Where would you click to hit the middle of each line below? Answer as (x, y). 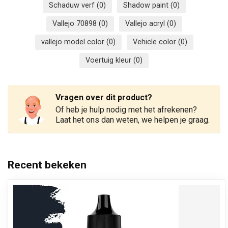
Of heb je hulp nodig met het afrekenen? (126, 109)
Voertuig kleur (109, 60)
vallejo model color (74, 42)
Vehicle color (155, 42)
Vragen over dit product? (104, 97)
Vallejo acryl (146, 23)
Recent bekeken (47, 165)
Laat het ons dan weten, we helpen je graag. (133, 120)
